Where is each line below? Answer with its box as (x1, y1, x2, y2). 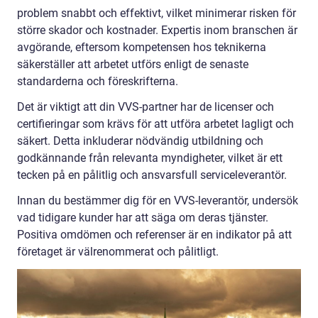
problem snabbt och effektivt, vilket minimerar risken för (17, 6, 296, 20)
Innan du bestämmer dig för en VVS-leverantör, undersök (17, 194, 298, 207)
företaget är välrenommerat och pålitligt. (17, 245, 219, 258)
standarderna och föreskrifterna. (17, 75, 178, 88)
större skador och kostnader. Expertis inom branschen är (17, 23, 297, 37)
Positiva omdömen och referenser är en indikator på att (17, 228, 292, 241)
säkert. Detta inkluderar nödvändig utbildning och (17, 134, 263, 148)
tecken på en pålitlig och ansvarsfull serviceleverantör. (17, 168, 287, 182)
